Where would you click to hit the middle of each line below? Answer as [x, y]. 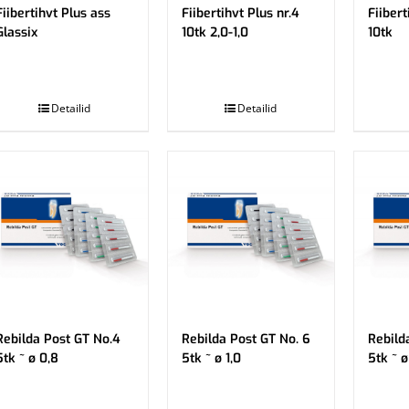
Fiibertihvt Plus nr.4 [240, 13]
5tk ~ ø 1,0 [211, 358]
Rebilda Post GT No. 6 [246, 339]
